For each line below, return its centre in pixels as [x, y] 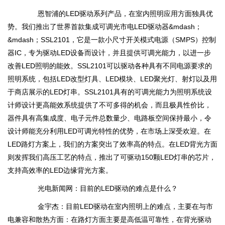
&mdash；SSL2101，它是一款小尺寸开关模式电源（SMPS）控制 [112, 39]
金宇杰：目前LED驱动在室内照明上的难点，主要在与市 [117, 206]
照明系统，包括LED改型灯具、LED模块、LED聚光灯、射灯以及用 [112, 79]
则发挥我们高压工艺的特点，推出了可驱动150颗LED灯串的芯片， [112, 157]
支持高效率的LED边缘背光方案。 [60, 170]
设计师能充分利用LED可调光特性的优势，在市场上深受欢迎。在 [109, 131]
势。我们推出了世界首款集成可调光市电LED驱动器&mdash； [105, 26]
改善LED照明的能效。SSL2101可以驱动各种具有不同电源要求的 [110, 66]
